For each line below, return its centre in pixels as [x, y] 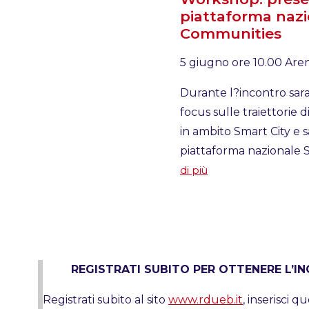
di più [194, 170]
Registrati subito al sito [106, 299]
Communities [231, 33]
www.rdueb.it [206, 299]
